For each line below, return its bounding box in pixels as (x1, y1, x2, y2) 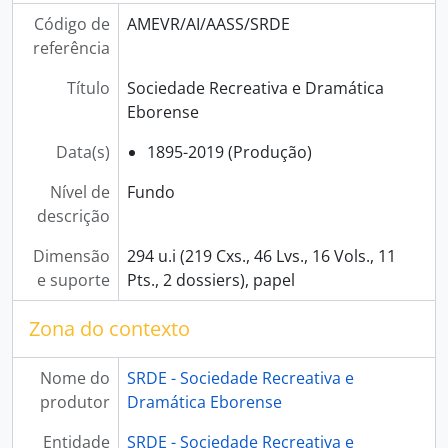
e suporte (36, 269, 110, 291)
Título (66, 77, 110, 99)
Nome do (39, 367, 110, 389)
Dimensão (32, 245, 110, 267)
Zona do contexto (29, 315, 190, 342)
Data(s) (55, 141, 110, 163)
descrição (36, 205, 110, 227)
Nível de (49, 181, 110, 203)
